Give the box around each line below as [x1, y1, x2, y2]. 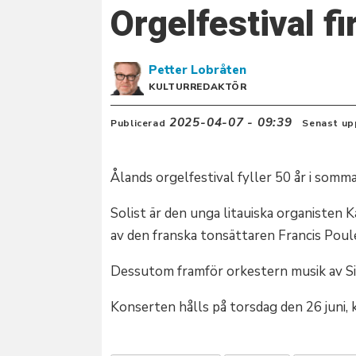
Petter [149, 61, 188, 78]
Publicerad [110, 116, 166, 130]
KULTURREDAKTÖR [149, 79, 247, 93]
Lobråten [191, 61, 247, 78]
